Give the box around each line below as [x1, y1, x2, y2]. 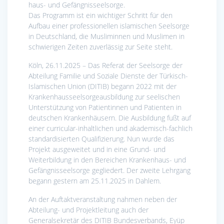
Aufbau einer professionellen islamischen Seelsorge [28, 21, 189, 31]
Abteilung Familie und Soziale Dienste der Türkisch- [28, 71, 188, 81]
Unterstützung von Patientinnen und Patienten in [28, 102, 181, 112]
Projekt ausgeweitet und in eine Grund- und [28, 144, 165, 154]
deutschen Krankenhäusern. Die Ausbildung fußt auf [28, 113, 191, 123]
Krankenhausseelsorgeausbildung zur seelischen [28, 92, 180, 102]
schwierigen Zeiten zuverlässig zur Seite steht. [28, 42, 172, 52]
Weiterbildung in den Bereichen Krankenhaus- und [28, 155, 186, 165]
